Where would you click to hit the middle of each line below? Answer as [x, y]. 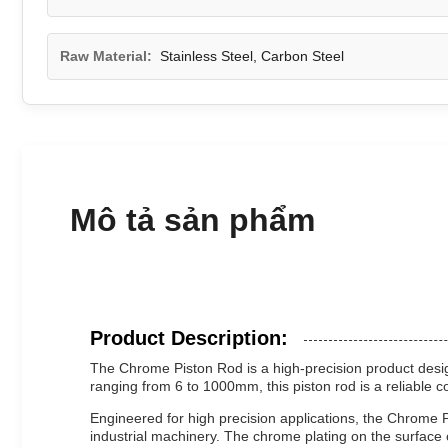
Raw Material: [106, 56]
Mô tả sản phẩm [192, 220]
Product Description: [189, 338]
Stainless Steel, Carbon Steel [252, 56]
